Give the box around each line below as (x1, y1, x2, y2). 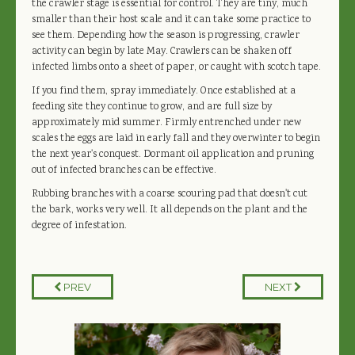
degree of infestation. (32, 218, 127, 234)
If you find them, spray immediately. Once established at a (32, 83, 296, 99)
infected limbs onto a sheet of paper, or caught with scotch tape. (32, 59, 321, 75)
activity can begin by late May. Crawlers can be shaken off (32, 44, 292, 59)
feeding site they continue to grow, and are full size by (32, 99, 272, 115)
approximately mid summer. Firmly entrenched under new (32, 115, 301, 131)
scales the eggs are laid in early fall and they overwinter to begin (32, 131, 320, 147)
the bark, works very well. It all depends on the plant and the (32, 202, 307, 218)
